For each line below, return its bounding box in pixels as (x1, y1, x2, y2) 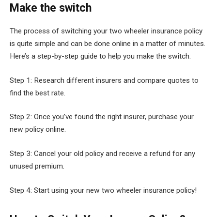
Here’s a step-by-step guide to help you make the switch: (10, 52, 191, 61)
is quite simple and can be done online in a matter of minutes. (10, 39, 205, 48)
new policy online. (10, 125, 66, 134)
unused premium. (10, 162, 64, 170)
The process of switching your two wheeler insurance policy (10, 27, 202, 36)
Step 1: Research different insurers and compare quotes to (10, 76, 199, 85)
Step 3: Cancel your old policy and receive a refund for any (10, 149, 195, 158)
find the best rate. (10, 88, 65, 97)
